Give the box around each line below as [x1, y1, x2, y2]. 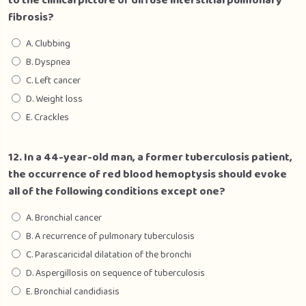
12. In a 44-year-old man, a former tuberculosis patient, [8, 149, 292, 166]
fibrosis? [8, 9, 54, 26]
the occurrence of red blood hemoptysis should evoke [8, 166, 287, 183]
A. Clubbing [26, 36, 70, 51]
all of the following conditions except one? [8, 183, 225, 200]
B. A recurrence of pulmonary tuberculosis [26, 229, 195, 244]
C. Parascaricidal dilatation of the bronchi [26, 247, 191, 262]
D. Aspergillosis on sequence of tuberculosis [26, 266, 205, 281]
